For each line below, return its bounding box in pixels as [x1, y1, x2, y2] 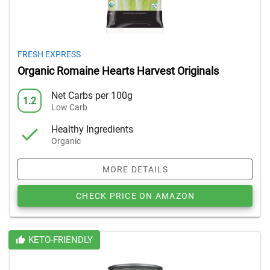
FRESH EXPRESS [17, 49, 81, 59]
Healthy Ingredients [51, 123, 133, 135]
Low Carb [51, 102, 87, 112]
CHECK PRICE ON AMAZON [76, 191, 195, 201]
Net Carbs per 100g [51, 89, 133, 101]
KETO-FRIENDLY [28, 234, 93, 245]
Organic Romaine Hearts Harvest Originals [17, 65, 219, 77]
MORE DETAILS [102, 165, 169, 174]
